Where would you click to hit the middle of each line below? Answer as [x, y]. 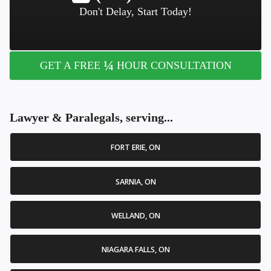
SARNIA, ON [135, 181]
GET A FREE [71, 66]
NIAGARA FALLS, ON [135, 250]
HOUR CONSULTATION [172, 66]
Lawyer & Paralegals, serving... [91, 117]
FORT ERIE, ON [135, 148]
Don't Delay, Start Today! [135, 12]
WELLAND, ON [135, 215]
